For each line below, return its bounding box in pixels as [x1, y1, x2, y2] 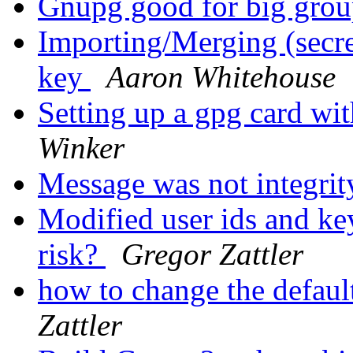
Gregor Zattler [121, 237, 303, 272]
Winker [38, 131, 124, 165]
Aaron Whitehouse [106, 60, 336, 95]
